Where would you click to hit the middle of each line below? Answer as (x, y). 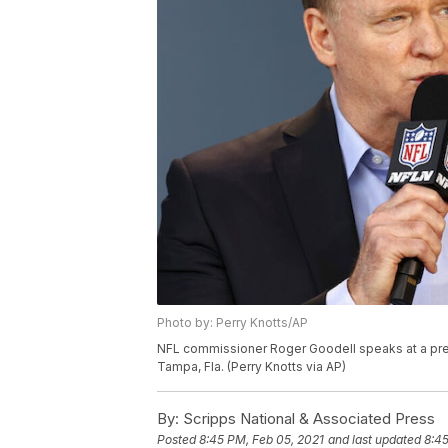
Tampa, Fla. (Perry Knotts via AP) (251, 367)
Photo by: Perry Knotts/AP (232, 323)
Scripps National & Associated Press (307, 419)
